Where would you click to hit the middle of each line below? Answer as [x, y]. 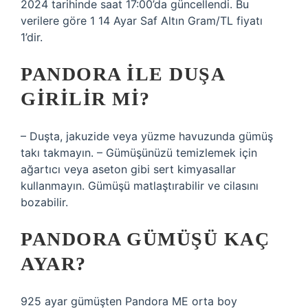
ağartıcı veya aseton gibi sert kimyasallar [128, 169]
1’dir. [32, 37]
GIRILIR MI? [86, 99]
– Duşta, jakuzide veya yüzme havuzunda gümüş [147, 136]
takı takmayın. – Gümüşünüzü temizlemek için [139, 153]
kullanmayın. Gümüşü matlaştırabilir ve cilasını [140, 186]
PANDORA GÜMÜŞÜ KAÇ [145, 239]
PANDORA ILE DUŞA [122, 74]
